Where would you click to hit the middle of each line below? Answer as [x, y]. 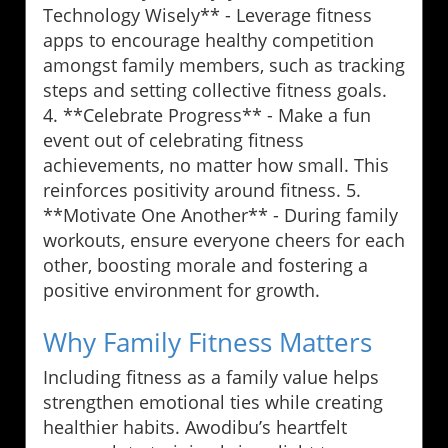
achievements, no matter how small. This [216, 165]
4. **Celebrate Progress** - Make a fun [207, 115]
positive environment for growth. [181, 290]
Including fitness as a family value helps [211, 377]
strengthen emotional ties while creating [213, 402]
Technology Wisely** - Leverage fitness [207, 15]
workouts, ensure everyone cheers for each [224, 240]
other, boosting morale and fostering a [205, 265]
